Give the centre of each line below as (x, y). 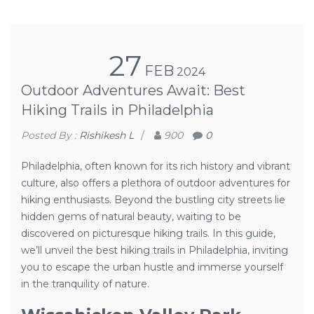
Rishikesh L (107, 135)
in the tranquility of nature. (85, 284)
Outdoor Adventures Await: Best (133, 90)
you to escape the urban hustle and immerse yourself (152, 267)
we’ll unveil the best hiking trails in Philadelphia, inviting (155, 250)
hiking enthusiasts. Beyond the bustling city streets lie (153, 200)
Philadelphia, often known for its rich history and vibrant (156, 166)
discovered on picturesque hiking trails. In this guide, (148, 233)
